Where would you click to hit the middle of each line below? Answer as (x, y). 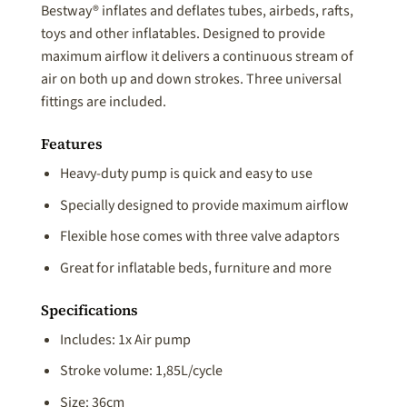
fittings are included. (104, 102)
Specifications (89, 309)
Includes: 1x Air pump (125, 339)
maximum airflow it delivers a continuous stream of (197, 57)
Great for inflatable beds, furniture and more (195, 268)
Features (72, 144)
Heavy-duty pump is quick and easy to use (186, 174)
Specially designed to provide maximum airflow (204, 205)
